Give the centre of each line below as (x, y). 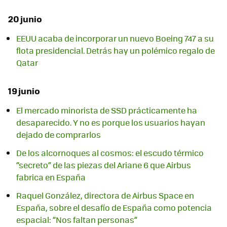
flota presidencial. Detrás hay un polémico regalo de (116, 51)
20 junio (25, 18)
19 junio (24, 91)
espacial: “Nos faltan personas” (77, 220)
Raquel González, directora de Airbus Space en (105, 196)
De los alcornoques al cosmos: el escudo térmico (110, 153)
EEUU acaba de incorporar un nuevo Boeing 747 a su (115, 39)
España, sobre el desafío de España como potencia (114, 208)
